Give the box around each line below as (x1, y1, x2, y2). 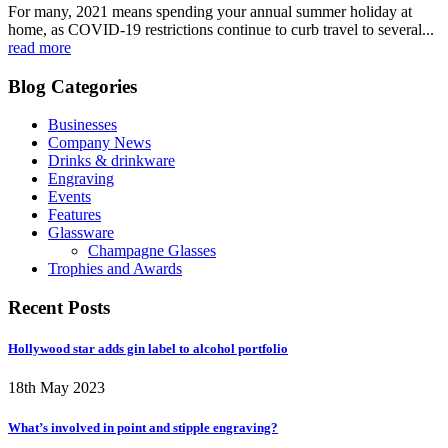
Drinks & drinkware (48, 152, 175, 170)
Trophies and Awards (48, 260, 182, 278)
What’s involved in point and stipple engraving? (8, 419, 278, 435)
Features (48, 206, 101, 224)
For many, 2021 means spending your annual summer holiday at (8, 2, 412, 20)
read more (8, 38, 71, 56)
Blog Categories (8, 75, 137, 97)
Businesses (48, 116, 117, 134)
